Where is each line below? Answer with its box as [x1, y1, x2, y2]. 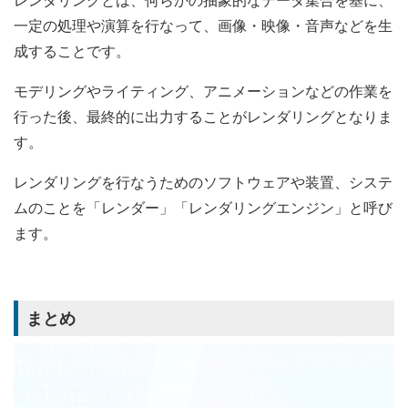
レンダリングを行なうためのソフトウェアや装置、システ [14, 173, 393, 191]
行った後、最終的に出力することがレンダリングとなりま [14, 107, 393, 126]
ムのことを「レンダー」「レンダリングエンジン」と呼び [14, 199, 393, 217]
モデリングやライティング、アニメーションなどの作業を [14, 82, 393, 100]
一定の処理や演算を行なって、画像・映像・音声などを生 [14, 16, 393, 35]
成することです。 [14, 42, 130, 60]
